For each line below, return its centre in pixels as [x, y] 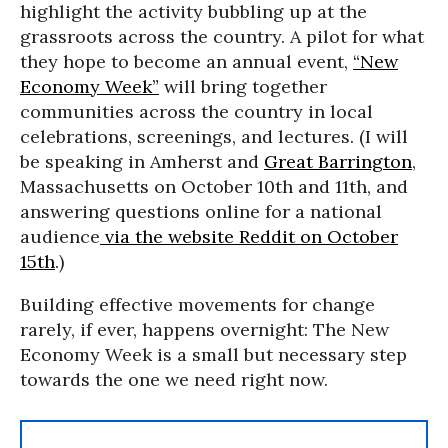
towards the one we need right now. [174, 379]
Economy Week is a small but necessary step [213, 354]
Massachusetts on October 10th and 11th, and [214, 186]
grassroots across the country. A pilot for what [222, 36]
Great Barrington [338, 161]
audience [60, 236]
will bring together [243, 86]
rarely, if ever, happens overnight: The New [204, 329]
